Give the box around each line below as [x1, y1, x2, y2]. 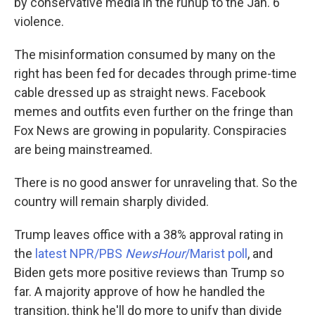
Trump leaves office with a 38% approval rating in [14, 227, 283, 243]
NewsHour [125, 246, 185, 262]
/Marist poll [185, 246, 247, 262]
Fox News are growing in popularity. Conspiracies [14, 123, 287, 139]
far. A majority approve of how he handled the [14, 284, 265, 300]
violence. [14, 14, 64, 30]
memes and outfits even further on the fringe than [14, 104, 293, 120]
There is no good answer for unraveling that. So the [14, 175, 297, 191]
